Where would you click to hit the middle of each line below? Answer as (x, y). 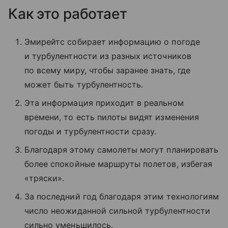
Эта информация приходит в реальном (104, 103)
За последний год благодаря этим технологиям (122, 197)
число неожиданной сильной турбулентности (117, 211)
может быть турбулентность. (84, 85)
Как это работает (68, 14)
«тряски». (45, 178)
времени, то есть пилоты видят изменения (112, 117)
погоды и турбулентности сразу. (91, 132)
